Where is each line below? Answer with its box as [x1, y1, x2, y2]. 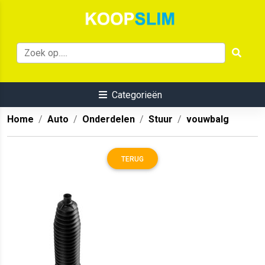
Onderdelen [82, 114, 135, 125]
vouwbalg [186, 114, 229, 125]
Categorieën [111, 89, 162, 101]
